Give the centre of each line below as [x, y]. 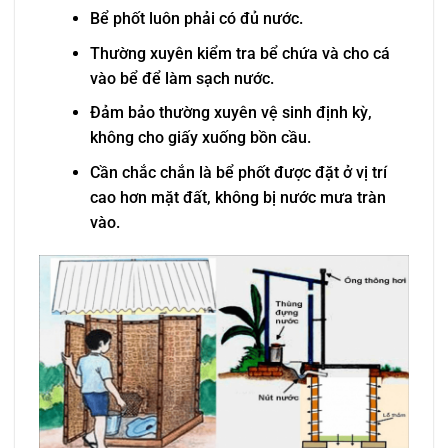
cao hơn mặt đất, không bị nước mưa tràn [237, 198]
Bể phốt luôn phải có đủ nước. [196, 19]
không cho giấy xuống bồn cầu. [200, 138]
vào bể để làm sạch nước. [181, 78]
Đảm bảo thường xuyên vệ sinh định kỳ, [230, 113]
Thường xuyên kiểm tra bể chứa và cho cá [239, 53]
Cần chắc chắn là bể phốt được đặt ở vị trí [238, 173]
